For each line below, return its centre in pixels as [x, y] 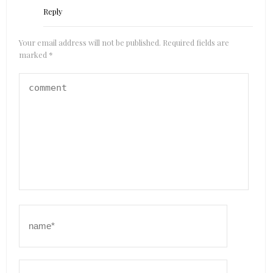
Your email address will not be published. [90, 42]
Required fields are [196, 42]
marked [34, 54]
